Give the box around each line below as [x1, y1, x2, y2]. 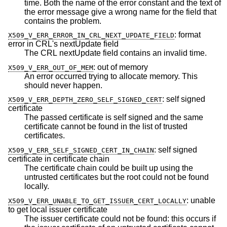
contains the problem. [24, 16, 101, 25]
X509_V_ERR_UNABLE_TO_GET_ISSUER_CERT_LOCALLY [8, 197, 186, 205]
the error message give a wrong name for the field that [24, 7, 173, 16]
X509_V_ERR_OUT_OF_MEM [8, 63, 93, 71]
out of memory [97, 62, 148, 71]
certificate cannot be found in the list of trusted [24, 122, 98, 131]
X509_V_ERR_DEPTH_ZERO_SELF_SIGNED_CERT [8, 96, 162, 104]
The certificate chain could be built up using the [24, 163, 193, 172]
